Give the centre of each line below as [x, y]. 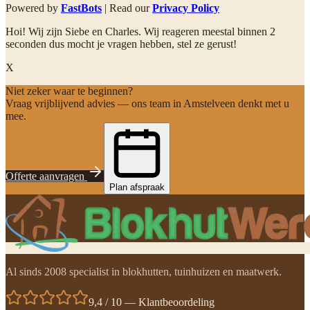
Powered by [33, 8]
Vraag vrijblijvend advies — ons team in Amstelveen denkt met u [147, 104]
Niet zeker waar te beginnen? [69, 91]
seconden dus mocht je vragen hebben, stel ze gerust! [121, 44]
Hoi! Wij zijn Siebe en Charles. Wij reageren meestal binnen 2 [140, 32]
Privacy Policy [186, 8]
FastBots [81, 8]
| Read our [127, 8]
